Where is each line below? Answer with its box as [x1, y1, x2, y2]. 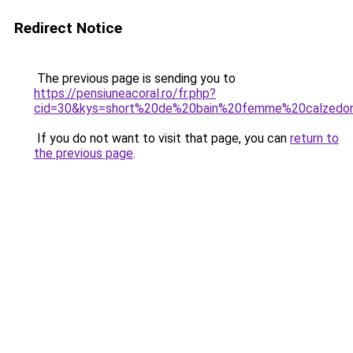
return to [290, 131, 339, 146]
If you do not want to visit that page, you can [34, 131, 290, 146]
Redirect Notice [14, 19, 122, 37]
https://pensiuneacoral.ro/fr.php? [34, 86, 216, 101]
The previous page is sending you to [34, 71, 236, 86]
